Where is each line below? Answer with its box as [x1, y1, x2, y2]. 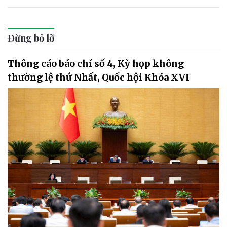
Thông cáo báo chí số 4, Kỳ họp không [8, 58, 184, 70]
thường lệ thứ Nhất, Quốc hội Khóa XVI [8, 71, 190, 84]
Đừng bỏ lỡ [8, 32, 54, 45]
